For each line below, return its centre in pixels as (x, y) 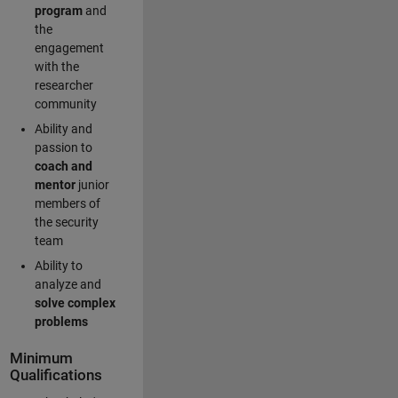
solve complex (75, 302)
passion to (63, 147)
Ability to (58, 265)
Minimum (41, 358)
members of (67, 203)
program (60, 10)
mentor (55, 184)
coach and (63, 166)
